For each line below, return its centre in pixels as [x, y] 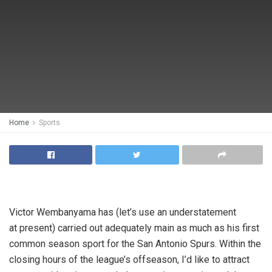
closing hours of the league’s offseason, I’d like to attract [129, 260]
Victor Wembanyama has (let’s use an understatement [123, 212]
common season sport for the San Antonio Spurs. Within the [135, 244]
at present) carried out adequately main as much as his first [134, 228]
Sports [49, 123]
